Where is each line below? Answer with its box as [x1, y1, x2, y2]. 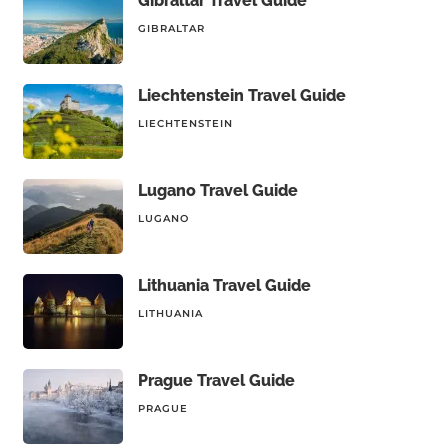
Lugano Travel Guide [137, 181, 298, 200]
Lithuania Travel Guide [137, 276, 311, 295]
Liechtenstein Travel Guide [137, 86, 346, 105]
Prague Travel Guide [137, 371, 295, 390]
